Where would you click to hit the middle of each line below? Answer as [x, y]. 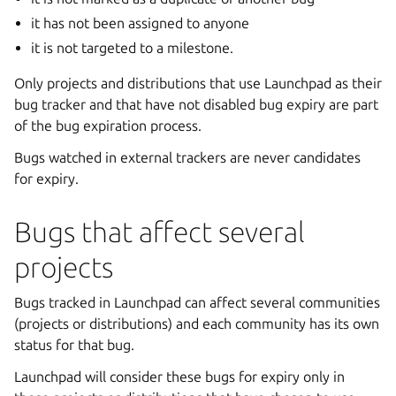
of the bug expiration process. [108, 125]
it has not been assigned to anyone [141, 23]
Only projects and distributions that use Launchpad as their [198, 83]
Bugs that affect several [160, 231]
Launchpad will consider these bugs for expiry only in [179, 376]
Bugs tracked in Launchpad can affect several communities [197, 302]
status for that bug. [74, 344]
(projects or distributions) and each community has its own [197, 323]
